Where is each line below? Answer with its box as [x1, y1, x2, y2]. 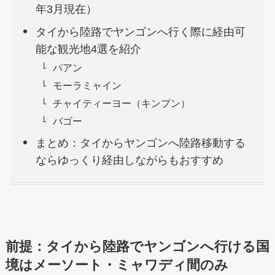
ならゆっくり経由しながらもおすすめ [36, 153, 224, 166]
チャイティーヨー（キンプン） [53, 97, 191, 109]
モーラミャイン [53, 79, 122, 91]
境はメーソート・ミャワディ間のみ [5, 258, 228, 273]
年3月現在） [36, 2, 98, 15]
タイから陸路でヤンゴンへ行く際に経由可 [36, 25, 246, 38]
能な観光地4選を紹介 [36, 42, 142, 55]
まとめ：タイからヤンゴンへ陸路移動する [36, 136, 246, 149]
